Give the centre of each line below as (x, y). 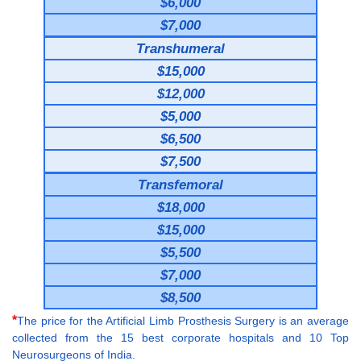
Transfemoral (180, 184)
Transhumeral (180, 48)
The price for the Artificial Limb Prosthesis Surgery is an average (183, 320)
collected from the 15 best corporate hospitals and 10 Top (180, 337)
